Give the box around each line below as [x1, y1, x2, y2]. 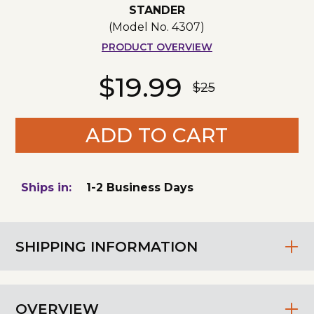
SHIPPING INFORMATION [15, 238, 198, 255]
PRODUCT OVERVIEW [101, 41, 212, 54]
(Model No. [109, 20, 172, 34]
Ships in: [21, 181, 71, 195]
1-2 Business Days [86, 181, 194, 195]
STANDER [128, 4, 185, 18]
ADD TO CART [86, 123, 228, 148]
